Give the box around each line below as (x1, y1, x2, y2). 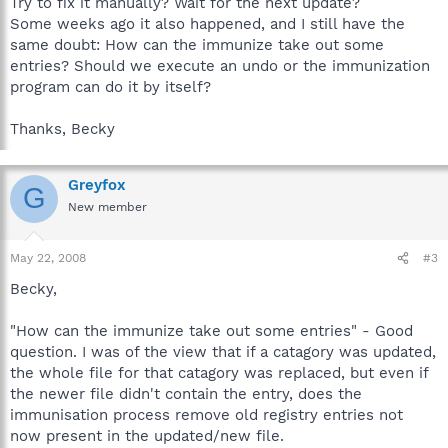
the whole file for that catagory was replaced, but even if (10, 364, 428, 382)
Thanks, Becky (10, 119, 115, 138)
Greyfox (68, 175, 126, 194)
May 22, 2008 (10, 251, 86, 265)
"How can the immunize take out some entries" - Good (10, 322, 413, 340)
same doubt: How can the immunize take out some (10, 35, 384, 54)
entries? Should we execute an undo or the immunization (10, 56, 430, 75)
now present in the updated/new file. (10, 427, 284, 445)
